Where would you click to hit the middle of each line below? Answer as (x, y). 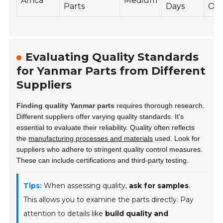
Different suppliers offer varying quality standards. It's (100, 116)
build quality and (137, 213)
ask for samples (159, 185)
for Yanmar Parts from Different (111, 71)
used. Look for (177, 138)
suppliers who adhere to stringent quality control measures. (110, 149)
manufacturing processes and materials (91, 138)
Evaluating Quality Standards (112, 57)
